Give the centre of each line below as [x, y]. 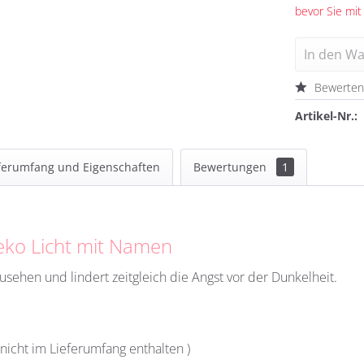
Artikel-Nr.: [327, 116]
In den [323, 54]
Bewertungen [232, 167]
